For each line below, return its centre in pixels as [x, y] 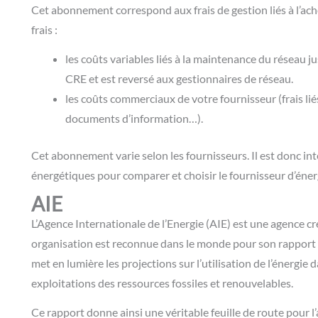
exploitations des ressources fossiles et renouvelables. [163, 283]
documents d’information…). [134, 118]
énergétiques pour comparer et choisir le [130, 175]
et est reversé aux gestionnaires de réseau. [192, 78]
